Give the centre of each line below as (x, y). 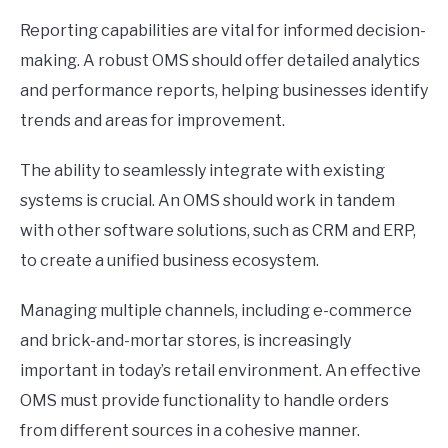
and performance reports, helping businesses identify (224, 90)
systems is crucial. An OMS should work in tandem (207, 200)
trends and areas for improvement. (152, 120)
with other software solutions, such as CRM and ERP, (218, 230)
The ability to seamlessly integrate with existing (202, 170)
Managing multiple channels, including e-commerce (216, 310)
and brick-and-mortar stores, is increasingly (185, 340)
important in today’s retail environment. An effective (220, 370)
